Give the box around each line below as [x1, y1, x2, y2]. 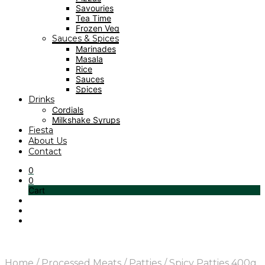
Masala [76, 54, 103, 64]
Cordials [52, 105, 83, 115]
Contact [28, 146, 62, 157]
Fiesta [28, 125, 53, 135]
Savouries [76, 3, 114, 13]
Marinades [76, 44, 116, 54]
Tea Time [76, 13, 111, 23]
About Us [28, 135, 67, 146]
